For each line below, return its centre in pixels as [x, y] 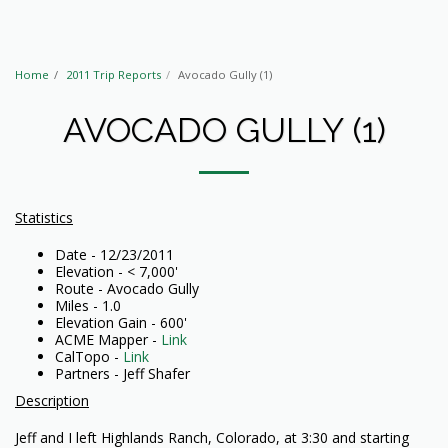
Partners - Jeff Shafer [122, 373]
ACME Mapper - [108, 339]
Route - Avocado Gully [127, 288]
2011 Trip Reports [113, 74]
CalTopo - [89, 356]
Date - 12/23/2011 [114, 254]
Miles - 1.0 [88, 305]
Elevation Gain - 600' [121, 322]
